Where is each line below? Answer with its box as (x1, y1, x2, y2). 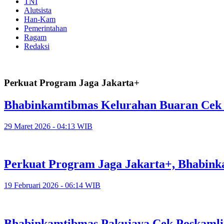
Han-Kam (24, 15, 55, 23)
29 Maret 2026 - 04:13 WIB (4, 121, 92, 130)
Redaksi (24, 42, 49, 50)
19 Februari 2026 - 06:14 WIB (4, 181, 100, 190)
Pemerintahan (24, 24, 67, 32)
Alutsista (24, 6, 51, 14)
